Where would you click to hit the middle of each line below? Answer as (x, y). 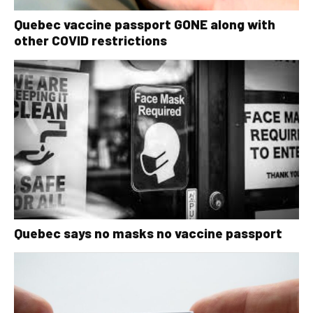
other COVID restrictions (90, 40)
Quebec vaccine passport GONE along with (145, 24)
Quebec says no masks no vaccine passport (148, 233)
